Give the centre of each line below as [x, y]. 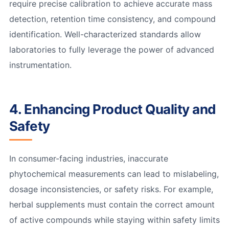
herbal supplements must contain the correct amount [112, 205]
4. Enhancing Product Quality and [112, 109]
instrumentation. [40, 65]
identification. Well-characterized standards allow [105, 35]
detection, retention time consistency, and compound [112, 19]
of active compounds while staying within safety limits [114, 220]
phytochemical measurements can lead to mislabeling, [114, 174]
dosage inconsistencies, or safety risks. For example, [111, 189]
